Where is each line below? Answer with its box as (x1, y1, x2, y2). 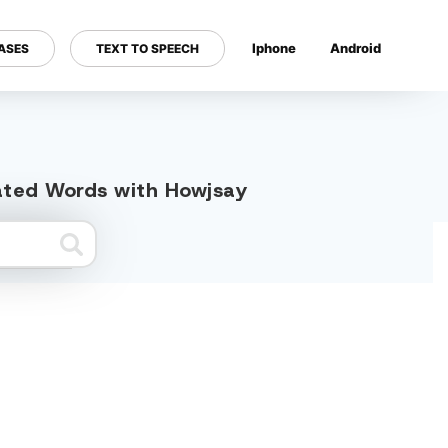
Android (330, 39, 381, 56)
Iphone (252, 39, 296, 56)
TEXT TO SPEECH (96, 40, 199, 56)
